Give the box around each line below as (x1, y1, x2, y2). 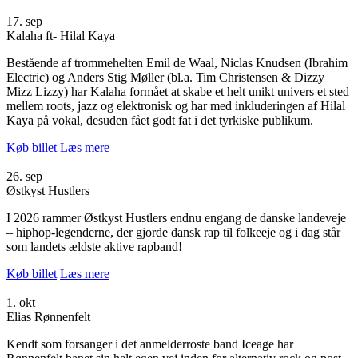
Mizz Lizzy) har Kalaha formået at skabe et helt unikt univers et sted (6, 84, 349, 98)
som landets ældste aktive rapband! (6, 239, 182, 253)
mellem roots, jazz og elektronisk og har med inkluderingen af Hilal (6, 98, 345, 113)
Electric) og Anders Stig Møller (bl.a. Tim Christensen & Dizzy (6, 70, 324, 84)
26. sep (6, 169, 42, 183)
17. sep (6, 14, 42, 28)
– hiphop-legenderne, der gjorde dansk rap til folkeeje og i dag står (6, 225, 340, 239)
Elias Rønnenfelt (6, 309, 90, 324)
